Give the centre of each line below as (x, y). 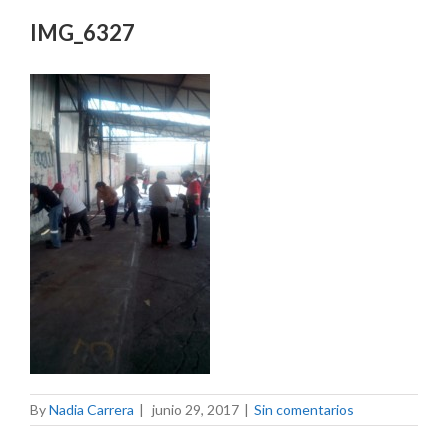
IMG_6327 (82, 33)
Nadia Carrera (91, 410)
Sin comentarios (304, 410)
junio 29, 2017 (195, 410)
